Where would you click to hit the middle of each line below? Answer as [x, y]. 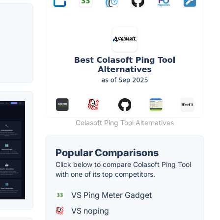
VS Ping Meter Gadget [110, 195]
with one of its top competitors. [105, 174]
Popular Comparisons [107, 153]
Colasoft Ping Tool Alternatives [125, 123]
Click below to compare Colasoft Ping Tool [123, 165]
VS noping [89, 211]
